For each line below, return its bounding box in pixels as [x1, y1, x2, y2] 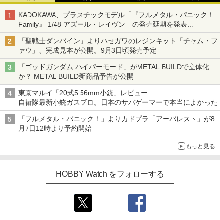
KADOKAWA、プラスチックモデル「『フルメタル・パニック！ [18, 11, 214, 19]
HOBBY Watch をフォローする [55, 170, 165, 179]
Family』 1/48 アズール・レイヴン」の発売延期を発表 [18, 20, 187, 28]
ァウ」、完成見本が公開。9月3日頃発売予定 [18, 46, 157, 55]
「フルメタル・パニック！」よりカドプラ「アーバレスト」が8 [18, 115, 215, 123]
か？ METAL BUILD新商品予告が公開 [18, 72, 134, 81]
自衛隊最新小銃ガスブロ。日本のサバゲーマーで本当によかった [18, 98, 218, 107]
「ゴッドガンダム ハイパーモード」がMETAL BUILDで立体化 [18, 63, 209, 71]
